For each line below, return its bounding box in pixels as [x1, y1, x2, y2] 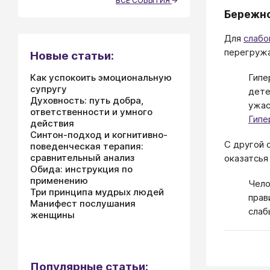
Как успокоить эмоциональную [30, 72, 172, 83]
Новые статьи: [30, 49, 114, 63]
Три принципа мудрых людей [30, 186, 164, 198]
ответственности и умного [30, 106, 152, 118]
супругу [30, 83, 67, 95]
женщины [30, 209, 75, 221]
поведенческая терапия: [30, 140, 143, 152]
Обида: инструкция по [30, 163, 133, 175]
